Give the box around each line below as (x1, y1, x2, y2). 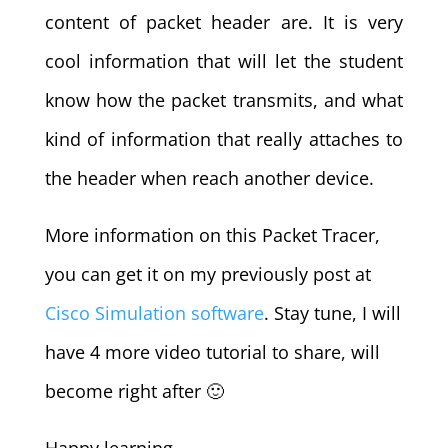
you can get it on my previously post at (44, 262, 371, 287)
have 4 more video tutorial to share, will (44, 340, 380, 365)
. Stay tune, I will (263, 301, 401, 326)
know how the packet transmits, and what (44, 88, 404, 113)
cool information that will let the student (44, 49, 404, 74)
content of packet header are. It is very (44, 10, 404, 35)
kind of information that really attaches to (44, 127, 404, 152)
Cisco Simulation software (44, 301, 264, 326)
